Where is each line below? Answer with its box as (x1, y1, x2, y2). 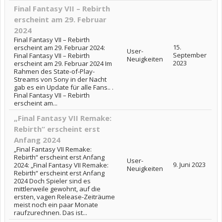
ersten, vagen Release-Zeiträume (14, 192, 115, 201)
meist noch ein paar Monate (14, 200, 98, 209)
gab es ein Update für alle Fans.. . (14, 82, 113, 92)
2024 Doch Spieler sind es (14, 176, 91, 185)
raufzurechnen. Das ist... (14, 208, 87, 217)
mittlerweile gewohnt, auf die (14, 184, 101, 193)
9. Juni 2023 (173, 160, 206, 169)
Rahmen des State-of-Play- (14, 66, 95, 76)
